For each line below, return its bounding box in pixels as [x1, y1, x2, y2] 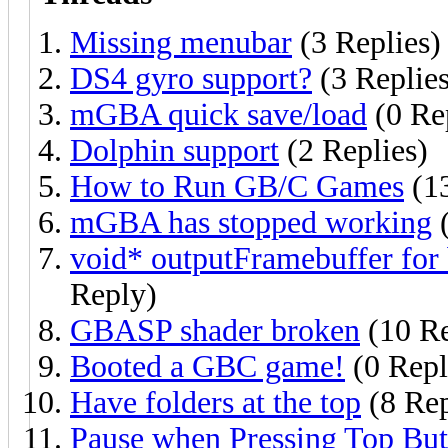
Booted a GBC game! [70, 348, 345, 384]
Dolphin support [70, 132, 279, 168]
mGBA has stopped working [70, 204, 432, 240]
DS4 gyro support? [70, 60, 312, 96]
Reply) [70, 276, 157, 312]
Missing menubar [70, 24, 292, 60]
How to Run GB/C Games [70, 168, 404, 204]
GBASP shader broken [70, 312, 360, 348]
